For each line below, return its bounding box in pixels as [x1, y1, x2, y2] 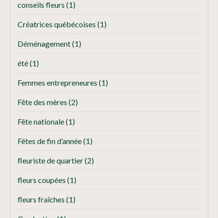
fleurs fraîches [18, 195, 66, 204]
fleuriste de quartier [18, 156, 85, 165]
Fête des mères [18, 97, 69, 107]
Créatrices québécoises [18, 19, 97, 29]
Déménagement [18, 39, 72, 49]
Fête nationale [18, 117, 66, 127]
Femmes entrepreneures [18, 78, 99, 88]
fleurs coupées [18, 175, 67, 185]
